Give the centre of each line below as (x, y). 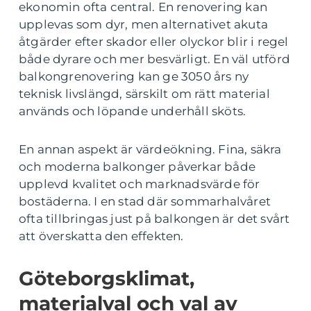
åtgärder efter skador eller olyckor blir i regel (154, 42)
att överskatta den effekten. (101, 236)
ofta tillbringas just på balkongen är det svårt (154, 219)
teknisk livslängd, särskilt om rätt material (144, 94)
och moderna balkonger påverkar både (137, 167)
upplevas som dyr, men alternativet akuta (144, 24)
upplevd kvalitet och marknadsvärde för (140, 184)
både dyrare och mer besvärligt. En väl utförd (155, 59)
